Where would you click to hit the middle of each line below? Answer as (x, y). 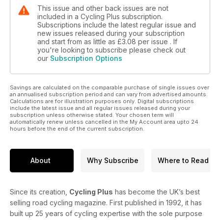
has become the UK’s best (156, 192)
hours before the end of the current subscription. (77, 128)
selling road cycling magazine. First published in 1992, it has (106, 202)
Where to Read (183, 161)
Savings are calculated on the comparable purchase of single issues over (110, 87)
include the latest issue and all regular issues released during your (100, 108)
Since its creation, (40, 192)
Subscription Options (86, 58)
